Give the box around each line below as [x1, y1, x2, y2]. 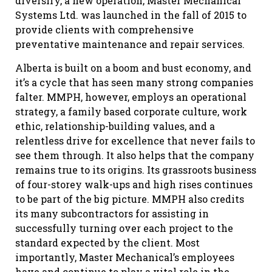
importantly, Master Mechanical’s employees [15, 250, 234, 263]
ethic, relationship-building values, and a [15, 119, 215, 132]
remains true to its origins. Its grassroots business [15, 163, 256, 176]
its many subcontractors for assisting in [15, 206, 209, 220]
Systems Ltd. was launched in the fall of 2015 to [15, 8, 246, 22]
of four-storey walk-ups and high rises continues [15, 177, 253, 191]
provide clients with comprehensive [15, 23, 194, 36]
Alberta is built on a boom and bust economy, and [15, 61, 251, 74]
